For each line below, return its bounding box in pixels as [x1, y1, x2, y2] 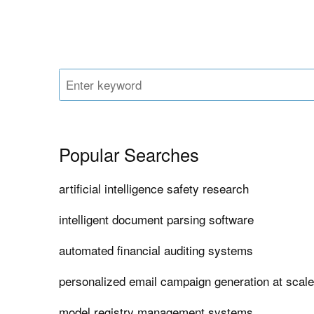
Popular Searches [59, 142, 200, 168]
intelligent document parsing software [59, 210, 254, 228]
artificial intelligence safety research [59, 179, 250, 198]
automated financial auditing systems [59, 241, 254, 259]
